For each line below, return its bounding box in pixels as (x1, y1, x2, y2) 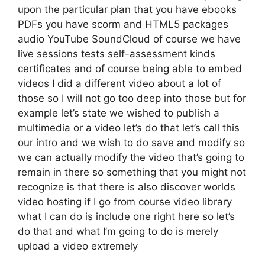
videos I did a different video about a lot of (18, 77, 221, 89)
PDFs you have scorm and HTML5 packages (18, 18, 228, 30)
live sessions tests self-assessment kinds (18, 48, 215, 60)
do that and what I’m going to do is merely (18, 225, 218, 237)
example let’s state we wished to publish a (18, 107, 219, 119)
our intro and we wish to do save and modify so (18, 137, 245, 148)
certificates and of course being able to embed (18, 63, 242, 75)
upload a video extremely (18, 240, 138, 252)
